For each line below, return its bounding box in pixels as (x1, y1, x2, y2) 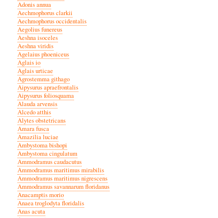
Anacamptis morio (18, 191, 64, 200)
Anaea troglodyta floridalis (18, 199, 84, 208)
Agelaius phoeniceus (18, 50, 69, 59)
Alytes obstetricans (18, 116, 66, 125)
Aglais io (18, 58, 40, 67)
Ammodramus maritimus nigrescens (18, 174, 108, 183)
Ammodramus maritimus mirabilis (18, 166, 104, 175)
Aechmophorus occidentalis (18, 17, 87, 26)
